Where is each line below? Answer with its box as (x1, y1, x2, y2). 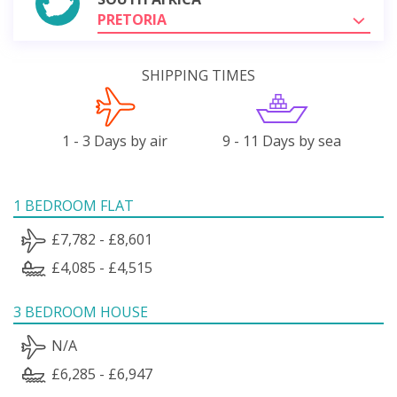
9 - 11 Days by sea (222, 130, 342, 151)
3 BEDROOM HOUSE (13, 301, 148, 322)
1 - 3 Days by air (62, 130, 168, 151)
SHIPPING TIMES (142, 65, 255, 85)
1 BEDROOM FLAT (13, 195, 134, 215)
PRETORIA (97, 9, 167, 29)
